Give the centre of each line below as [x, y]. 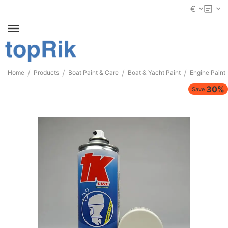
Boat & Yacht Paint [154, 73]
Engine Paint [208, 73]
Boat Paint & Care [93, 73]
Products [46, 73]
